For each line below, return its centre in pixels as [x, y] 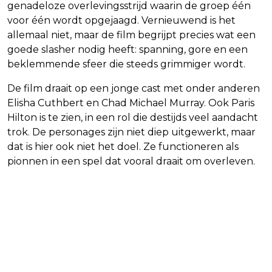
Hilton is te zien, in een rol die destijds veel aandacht [133, 118]
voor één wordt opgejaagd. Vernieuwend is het [121, 21]
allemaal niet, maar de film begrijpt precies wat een [131, 35]
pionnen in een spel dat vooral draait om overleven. [131, 161]
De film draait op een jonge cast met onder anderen [134, 89]
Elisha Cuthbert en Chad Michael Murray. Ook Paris [131, 103]
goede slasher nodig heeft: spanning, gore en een [127, 50]
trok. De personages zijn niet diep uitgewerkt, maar [131, 132]
